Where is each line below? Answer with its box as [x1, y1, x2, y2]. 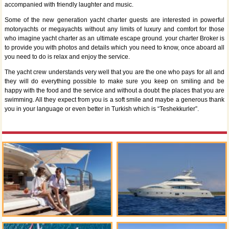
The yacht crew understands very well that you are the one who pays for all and [4, 68, 225, 76]
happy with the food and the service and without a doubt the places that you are [4, 87, 225, 95]
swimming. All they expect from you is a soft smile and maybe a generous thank [4, 96, 225, 104]
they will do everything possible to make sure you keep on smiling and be [4, 78, 225, 85]
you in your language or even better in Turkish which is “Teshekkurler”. [4, 105, 199, 113]
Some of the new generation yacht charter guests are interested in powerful [4, 16, 225, 24]
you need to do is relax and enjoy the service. [4, 53, 130, 61]
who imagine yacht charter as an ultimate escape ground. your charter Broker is [4, 35, 225, 42]
